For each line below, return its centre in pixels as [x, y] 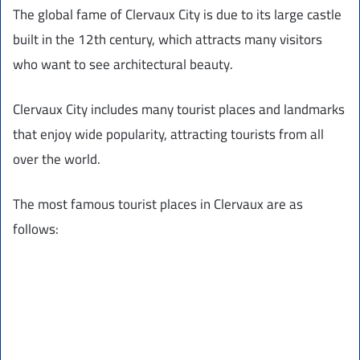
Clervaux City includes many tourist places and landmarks [179, 110]
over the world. [57, 160]
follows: [36, 229]
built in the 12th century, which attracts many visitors [168, 40]
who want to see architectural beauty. [123, 65]
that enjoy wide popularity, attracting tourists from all [168, 135]
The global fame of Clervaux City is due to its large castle [177, 15]
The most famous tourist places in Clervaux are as [158, 205]
